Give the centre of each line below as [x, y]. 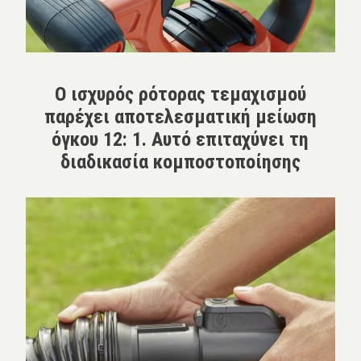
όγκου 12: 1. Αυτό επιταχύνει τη [180, 139]
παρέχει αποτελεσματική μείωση [180, 116]
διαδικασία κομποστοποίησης [180, 162]
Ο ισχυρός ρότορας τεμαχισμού [180, 94]
